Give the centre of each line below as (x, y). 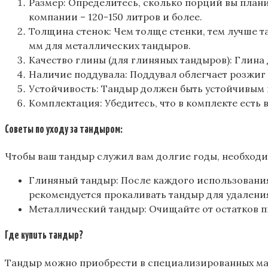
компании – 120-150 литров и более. (115, 16)
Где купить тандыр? (44, 236)
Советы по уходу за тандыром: (64, 130)
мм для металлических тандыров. (110, 45)
